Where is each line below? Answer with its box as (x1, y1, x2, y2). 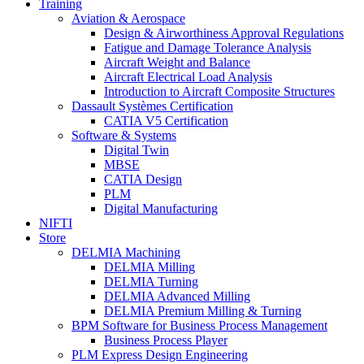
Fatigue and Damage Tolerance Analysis (104, 41, 311, 54)
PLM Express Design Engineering (71, 348, 248, 362)
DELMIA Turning (104, 275, 198, 288)
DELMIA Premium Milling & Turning (104, 304, 301, 318)
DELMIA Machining (71, 245, 180, 259)
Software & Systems (71, 128, 176, 142)
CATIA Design (104, 172, 182, 186)
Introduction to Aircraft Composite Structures (104, 84, 335, 98)
